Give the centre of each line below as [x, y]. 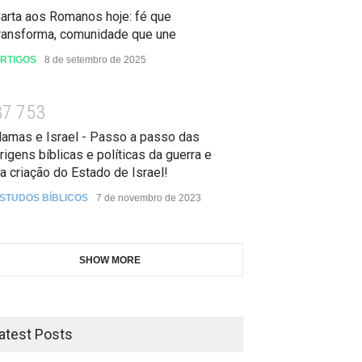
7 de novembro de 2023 [149, 198]
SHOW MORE [110, 260]
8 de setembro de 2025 [95, 60]
